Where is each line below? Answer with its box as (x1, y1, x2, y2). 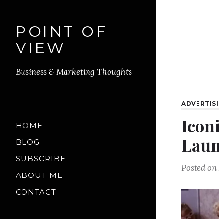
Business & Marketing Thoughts (16, 66, 132, 77)
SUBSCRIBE (16, 154, 66, 163)
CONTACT (16, 188, 56, 197)
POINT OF (16, 22, 108, 41)
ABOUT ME (16, 171, 63, 180)
